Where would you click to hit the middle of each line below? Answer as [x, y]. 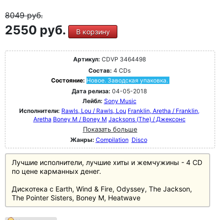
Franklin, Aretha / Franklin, [164, 110]
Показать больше [110, 129]
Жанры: [82, 139]
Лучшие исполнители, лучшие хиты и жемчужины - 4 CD [107, 162]
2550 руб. [37, 30]
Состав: [100, 70]
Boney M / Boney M [80, 119]
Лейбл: [92, 101]
